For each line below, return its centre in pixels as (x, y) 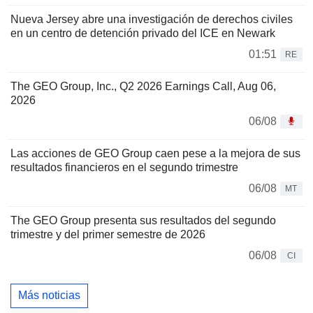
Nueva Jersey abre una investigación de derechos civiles (152, 19)
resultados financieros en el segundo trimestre (124, 167)
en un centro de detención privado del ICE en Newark (143, 33)
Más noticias (49, 296)
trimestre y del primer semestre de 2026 (108, 234)
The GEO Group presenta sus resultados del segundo (143, 220)
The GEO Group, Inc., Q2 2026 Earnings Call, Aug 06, (143, 86)
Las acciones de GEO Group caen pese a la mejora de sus (155, 153)
